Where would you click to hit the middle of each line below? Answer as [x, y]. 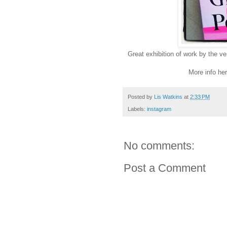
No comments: [159, 146]
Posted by [141, 97]
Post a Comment [165, 168]
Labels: [137, 109]
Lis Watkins [168, 97]
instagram [159, 109]
